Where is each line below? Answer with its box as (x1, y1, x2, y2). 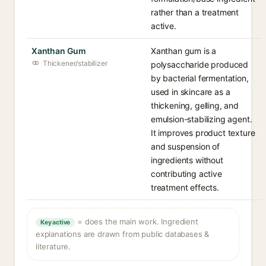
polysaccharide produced (151, 59, 249, 69)
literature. (36, 242, 71, 251)
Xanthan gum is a (151, 46, 217, 56)
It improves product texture (151, 128, 255, 138)
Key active (40, 218, 71, 226)
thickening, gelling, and (151, 100, 239, 110)
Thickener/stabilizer (43, 59, 107, 68)
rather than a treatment (151, 7, 239, 17)
